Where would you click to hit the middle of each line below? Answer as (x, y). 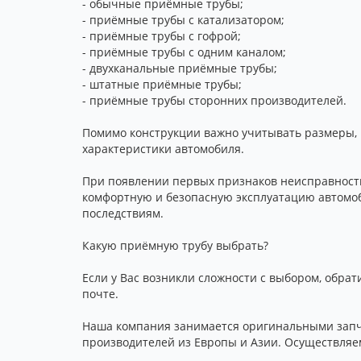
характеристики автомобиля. (163, 149)
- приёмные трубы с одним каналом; (184, 52)
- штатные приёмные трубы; (162, 84)
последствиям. (123, 213)
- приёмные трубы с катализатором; (183, 20)
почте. (100, 294)
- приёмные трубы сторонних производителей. (214, 100)
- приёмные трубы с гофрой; (162, 36)
